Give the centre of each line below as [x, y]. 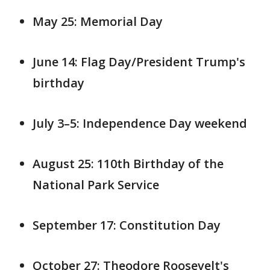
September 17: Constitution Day [127, 225]
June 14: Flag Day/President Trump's [139, 62]
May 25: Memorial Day [98, 21]
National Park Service [96, 185]
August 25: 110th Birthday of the [128, 164]
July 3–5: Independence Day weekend [140, 123]
